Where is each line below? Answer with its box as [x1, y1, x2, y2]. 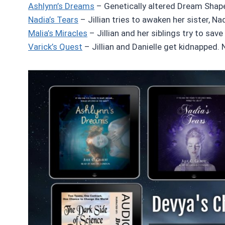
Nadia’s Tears [28, 14, 78, 25]
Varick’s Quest [28, 41, 82, 52]
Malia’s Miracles [28, 28, 87, 38]
